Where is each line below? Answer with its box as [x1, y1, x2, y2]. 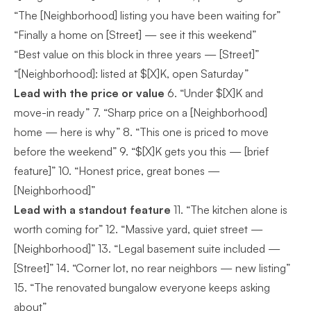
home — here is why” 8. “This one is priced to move [14, 125, 269, 139]
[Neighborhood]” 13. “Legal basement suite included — [14, 242, 280, 255]
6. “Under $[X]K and [165, 86, 263, 100]
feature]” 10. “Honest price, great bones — [14, 164, 220, 178]
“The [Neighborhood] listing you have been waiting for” [14, 8, 280, 22]
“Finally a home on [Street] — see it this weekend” [14, 28, 256, 42]
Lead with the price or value [14, 86, 165, 100]
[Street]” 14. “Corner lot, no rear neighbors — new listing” [14, 261, 290, 275]
